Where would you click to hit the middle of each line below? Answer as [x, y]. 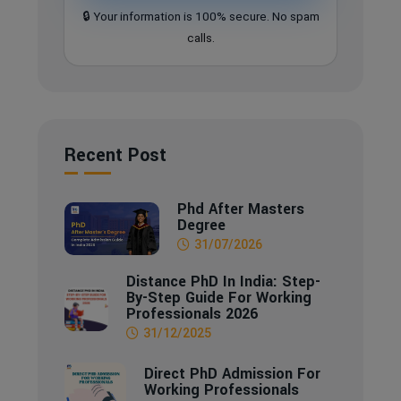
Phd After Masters [241, 209]
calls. [200, 38]
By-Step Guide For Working [218, 298]
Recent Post [115, 155]
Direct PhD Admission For [232, 373]
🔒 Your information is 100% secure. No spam [200, 16]
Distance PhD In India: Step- [223, 282]
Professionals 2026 [192, 314]
